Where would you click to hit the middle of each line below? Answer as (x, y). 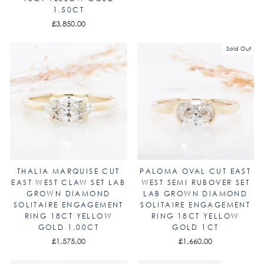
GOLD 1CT (196, 227)
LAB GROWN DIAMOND (196, 193)
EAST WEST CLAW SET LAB (69, 182)
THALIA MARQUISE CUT (68, 171)
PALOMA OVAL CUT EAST (196, 171)
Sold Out (239, 49)
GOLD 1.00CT (68, 227)
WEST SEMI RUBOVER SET (195, 182)
